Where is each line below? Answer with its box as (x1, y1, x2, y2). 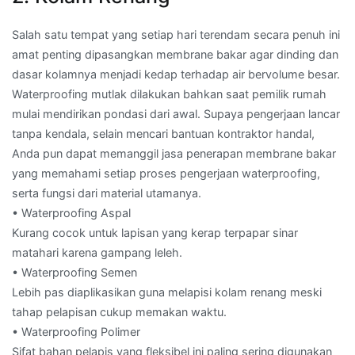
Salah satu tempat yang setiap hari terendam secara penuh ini (12, 27, 340, 41)
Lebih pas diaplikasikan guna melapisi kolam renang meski (12, 284, 322, 299)
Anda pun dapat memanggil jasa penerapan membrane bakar (12, 146, 336, 160)
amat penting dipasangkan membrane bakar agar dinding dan (12, 47, 338, 61)
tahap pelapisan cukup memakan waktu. (12, 304, 227, 319)
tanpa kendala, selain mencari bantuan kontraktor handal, (12, 126, 315, 140)
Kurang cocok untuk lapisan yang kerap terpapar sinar (12, 225, 298, 239)
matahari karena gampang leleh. (12, 245, 182, 259)
